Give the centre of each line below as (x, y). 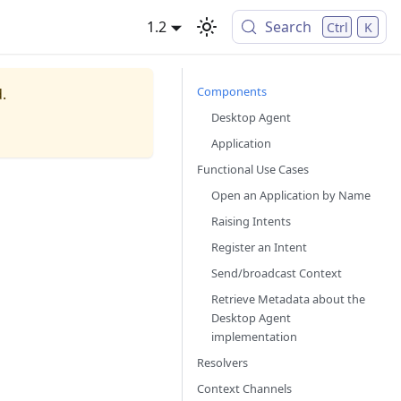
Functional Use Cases (253, 169)
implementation (254, 337)
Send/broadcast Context (277, 273)
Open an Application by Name (291, 195)
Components (232, 91)
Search (289, 27)
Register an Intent (259, 247)
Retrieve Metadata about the (288, 299)
